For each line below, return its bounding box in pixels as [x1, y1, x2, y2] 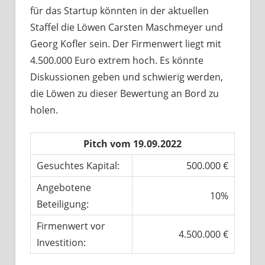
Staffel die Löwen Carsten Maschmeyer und [30, 21, 223, 34]
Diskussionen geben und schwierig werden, [30, 70, 223, 84]
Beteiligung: [36, 198, 89, 211]
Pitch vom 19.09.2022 [83, 137, 182, 151]
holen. [30, 104, 58, 117]
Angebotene [36, 181, 91, 195]
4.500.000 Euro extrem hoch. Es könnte [30, 54, 203, 67]
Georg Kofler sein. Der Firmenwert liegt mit [30, 37, 221, 51]
